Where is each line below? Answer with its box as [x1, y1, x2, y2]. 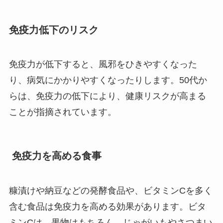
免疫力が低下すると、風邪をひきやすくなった [8, 59, 197, 70]
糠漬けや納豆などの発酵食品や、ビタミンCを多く [8, 185, 213, 196]
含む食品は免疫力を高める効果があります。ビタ [8, 201, 206, 212]
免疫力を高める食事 [8, 150, 102, 162]
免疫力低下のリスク [8, 24, 99, 35]
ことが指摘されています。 [8, 107, 116, 117]
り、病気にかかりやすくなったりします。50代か [8, 75, 207, 86]
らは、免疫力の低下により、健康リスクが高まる [8, 91, 206, 102]
